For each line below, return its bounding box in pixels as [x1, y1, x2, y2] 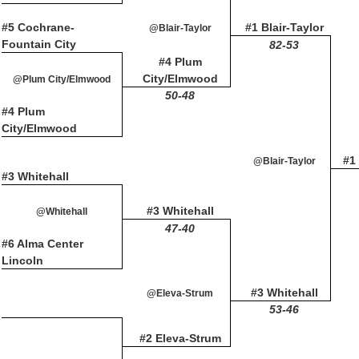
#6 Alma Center [2, 237, 83, 250]
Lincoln [2, 254, 43, 267]
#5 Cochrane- [2, 21, 75, 34]
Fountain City [2, 38, 76, 50]
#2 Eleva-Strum [139, 332, 221, 345]
